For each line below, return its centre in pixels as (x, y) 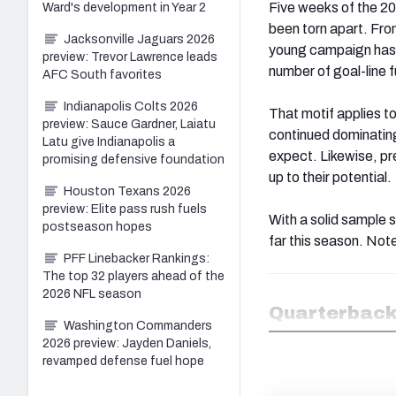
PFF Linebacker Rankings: (137, 258)
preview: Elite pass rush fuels (125, 209)
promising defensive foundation (133, 159)
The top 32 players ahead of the (133, 276)
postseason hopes (97, 226)
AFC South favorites (102, 74)
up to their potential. (330, 177)
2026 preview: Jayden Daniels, (127, 343)
